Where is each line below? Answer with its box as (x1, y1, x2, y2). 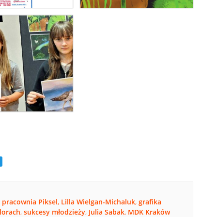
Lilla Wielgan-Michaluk (61, 197, 135, 207)
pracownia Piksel (2, 197, 58, 207)
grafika (139, 197, 161, 207)
